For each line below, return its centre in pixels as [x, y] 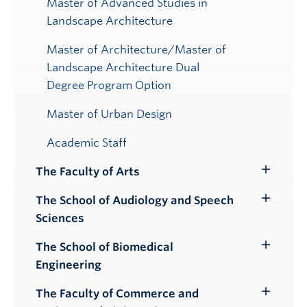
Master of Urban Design [109, 114]
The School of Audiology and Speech [135, 200]
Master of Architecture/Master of [136, 49]
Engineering [69, 265]
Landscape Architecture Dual [123, 67]
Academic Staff [87, 143]
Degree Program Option [109, 85]
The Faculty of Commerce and [117, 293]
